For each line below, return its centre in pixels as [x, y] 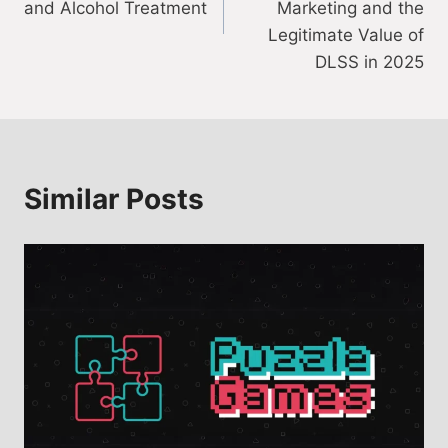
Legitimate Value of [346, 35]
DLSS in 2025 [369, 62]
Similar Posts [114, 199]
